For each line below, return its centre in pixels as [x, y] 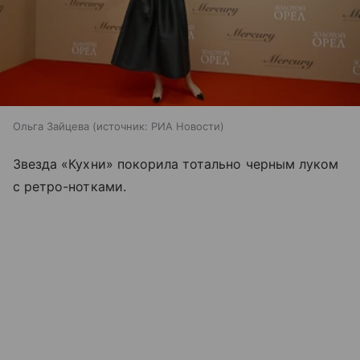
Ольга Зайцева [51, 127]
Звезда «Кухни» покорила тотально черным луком [176, 164]
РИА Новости [186, 127]
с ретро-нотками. [70, 187]
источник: [122, 127]
